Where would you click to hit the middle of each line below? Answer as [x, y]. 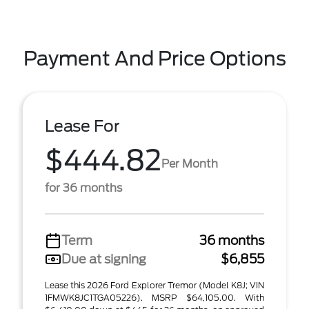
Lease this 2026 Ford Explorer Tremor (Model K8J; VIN [154, 285]
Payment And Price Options [154, 59]
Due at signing [104, 259]
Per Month [190, 163]
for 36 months [83, 188]
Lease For [82, 126]
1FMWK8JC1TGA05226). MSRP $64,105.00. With [154, 298]
